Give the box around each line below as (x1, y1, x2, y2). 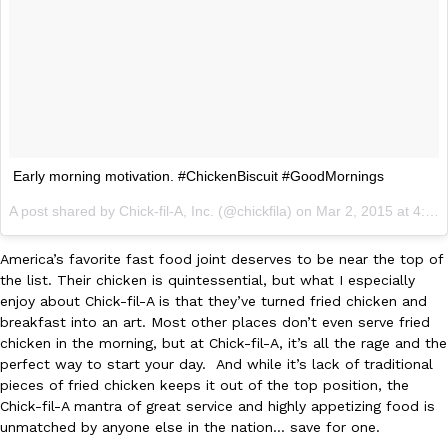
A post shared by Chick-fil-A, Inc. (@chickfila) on (9, 202, 316, 219)
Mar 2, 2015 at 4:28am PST (316, 202, 425, 219)
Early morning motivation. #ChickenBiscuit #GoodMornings (13, 167, 384, 184)
